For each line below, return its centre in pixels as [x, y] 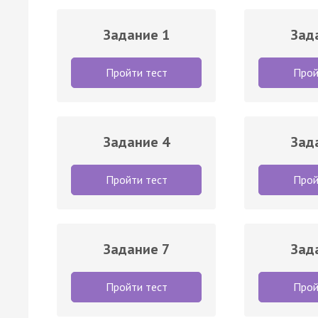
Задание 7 [136, 249]
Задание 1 [136, 34]
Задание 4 [136, 142]
